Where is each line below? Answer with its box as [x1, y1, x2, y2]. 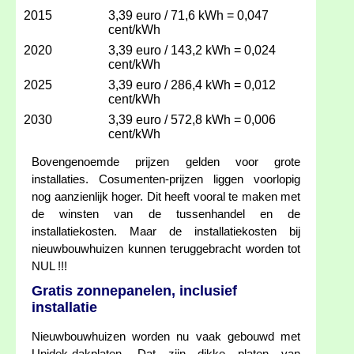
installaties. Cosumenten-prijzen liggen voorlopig [32, 173, 300, 186]
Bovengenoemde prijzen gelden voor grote [32, 156, 300, 169]
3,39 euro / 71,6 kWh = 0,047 [108, 9, 269, 23]
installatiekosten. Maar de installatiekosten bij [32, 225, 300, 239]
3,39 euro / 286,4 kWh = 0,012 [108, 78, 276, 92]
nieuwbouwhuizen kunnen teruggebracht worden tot [32, 243, 300, 256]
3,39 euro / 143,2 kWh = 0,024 [108, 43, 276, 58]
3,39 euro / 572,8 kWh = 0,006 [108, 113, 276, 127]
